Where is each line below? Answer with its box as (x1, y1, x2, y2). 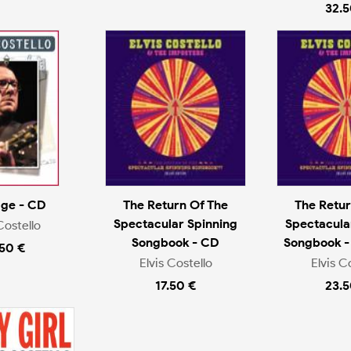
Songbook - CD (132, 234, 219, 250)
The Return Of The (123, 197, 228, 212)
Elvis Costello (139, 255, 212, 271)
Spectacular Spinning (114, 215, 237, 231)
